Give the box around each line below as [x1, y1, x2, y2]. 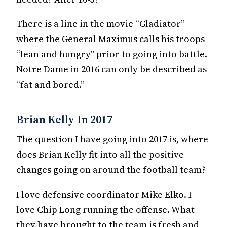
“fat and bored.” [16, 78, 84, 91]
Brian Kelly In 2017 [16, 111, 112, 127]
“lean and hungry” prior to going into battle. [16, 48, 207, 61]
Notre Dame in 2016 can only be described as [16, 63, 207, 76]
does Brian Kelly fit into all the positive [16, 148, 184, 161]
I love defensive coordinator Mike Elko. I [16, 187, 192, 201]
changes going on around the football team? [16, 163, 206, 176]
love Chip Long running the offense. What [16, 203, 195, 216]
